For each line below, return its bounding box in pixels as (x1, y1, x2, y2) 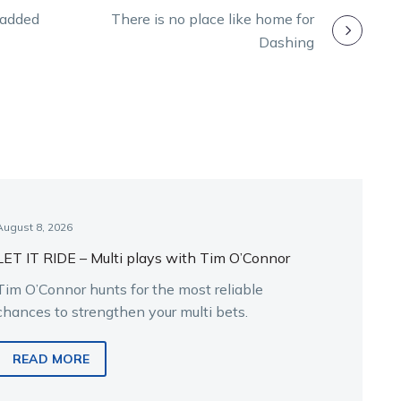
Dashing (259, 32, 314, 51)
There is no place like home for (111, 9, 314, 28)
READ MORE (13, 351, 90, 368)
